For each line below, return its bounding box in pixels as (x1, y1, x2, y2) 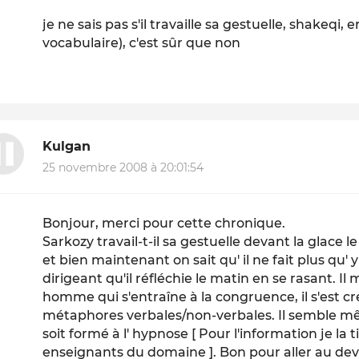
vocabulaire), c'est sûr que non (42, 35, 241, 51)
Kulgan (42, 139, 91, 155)
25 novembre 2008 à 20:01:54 (42, 159, 204, 175)
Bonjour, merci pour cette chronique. (42, 215, 286, 231)
